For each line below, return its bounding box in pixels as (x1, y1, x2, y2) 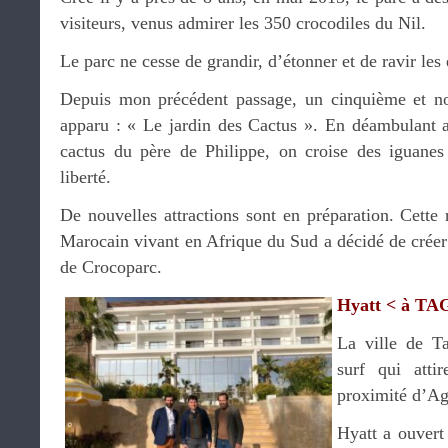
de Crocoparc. (60, 257, 162, 277)
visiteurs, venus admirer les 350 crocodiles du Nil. (60, 13, 426, 33)
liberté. (60, 167, 111, 187)
